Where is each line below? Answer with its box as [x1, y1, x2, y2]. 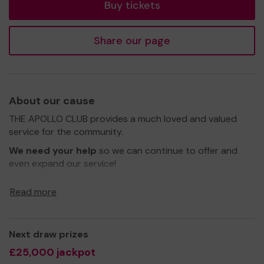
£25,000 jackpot [9, 245, 95, 259]
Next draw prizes [9, 227, 88, 240]
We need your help [9, 144, 97, 157]
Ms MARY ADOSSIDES [9, 213, 101, 226]
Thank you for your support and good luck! [9, 176, 193, 189]
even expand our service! [9, 157, 116, 170]
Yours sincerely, [9, 194, 75, 207]
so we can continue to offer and [97, 144, 237, 157]
